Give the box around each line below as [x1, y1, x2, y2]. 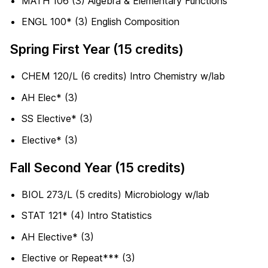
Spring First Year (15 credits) [10, 41, 184, 57]
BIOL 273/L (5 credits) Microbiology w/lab [22, 188, 209, 200]
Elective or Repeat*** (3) [22, 252, 135, 264]
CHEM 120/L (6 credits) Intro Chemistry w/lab [22, 70, 225, 83]
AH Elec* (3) [22, 91, 78, 103]
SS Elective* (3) [22, 112, 93, 125]
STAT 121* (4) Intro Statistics [22, 209, 152, 222]
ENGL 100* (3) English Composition [22, 16, 179, 28]
